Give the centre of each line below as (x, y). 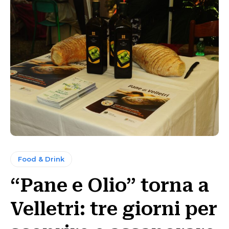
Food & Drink (41, 159)
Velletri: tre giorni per (114, 209)
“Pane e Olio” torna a (110, 185)
